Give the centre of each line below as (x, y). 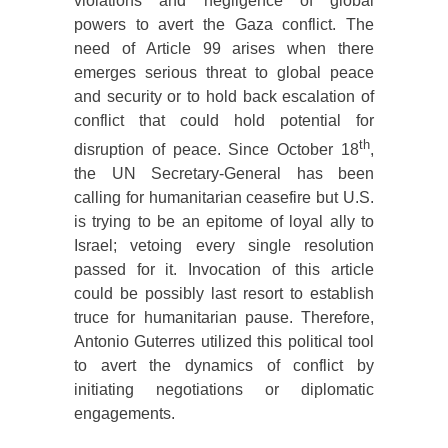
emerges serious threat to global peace (224, 73)
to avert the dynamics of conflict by (224, 366)
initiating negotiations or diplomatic (224, 390)
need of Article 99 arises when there (224, 49)
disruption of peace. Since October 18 (216, 150)
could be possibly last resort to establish (224, 294)
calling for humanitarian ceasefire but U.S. (224, 198)
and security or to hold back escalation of (224, 97)
